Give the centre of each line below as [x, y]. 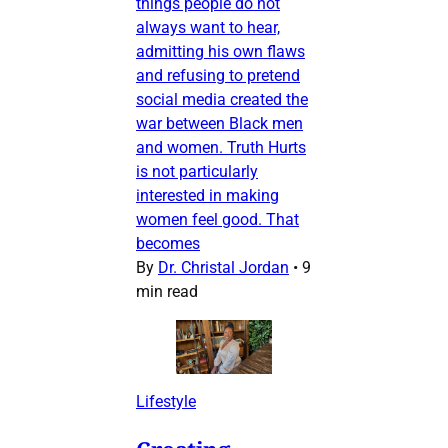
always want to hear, [208, 27]
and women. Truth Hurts [221, 147]
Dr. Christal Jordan [223, 267]
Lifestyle [166, 401]
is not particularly [197, 171]
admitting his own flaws [220, 51]
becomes [168, 243]
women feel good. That [217, 219]
